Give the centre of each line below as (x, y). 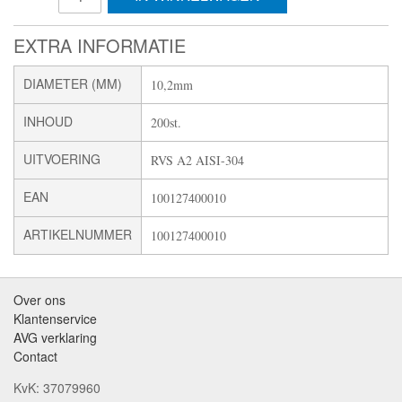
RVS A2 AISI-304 (197, 161)
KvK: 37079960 (57, 388)
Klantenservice (55, 319)
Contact (35, 357)
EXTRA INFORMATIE (100, 46)
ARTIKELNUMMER (78, 235)
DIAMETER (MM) (73, 84)
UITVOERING (62, 159)
